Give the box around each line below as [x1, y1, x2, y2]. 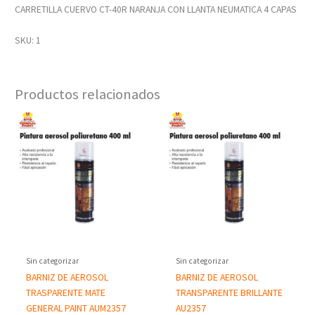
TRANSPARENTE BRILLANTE [176, 287, 283, 300]
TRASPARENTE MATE [26, 287, 106, 300]
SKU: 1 [15, 34, 41, 46]
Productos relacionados [15, 85, 161, 104]
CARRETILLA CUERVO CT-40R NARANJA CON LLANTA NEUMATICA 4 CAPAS [15, 3, 297, 15]
